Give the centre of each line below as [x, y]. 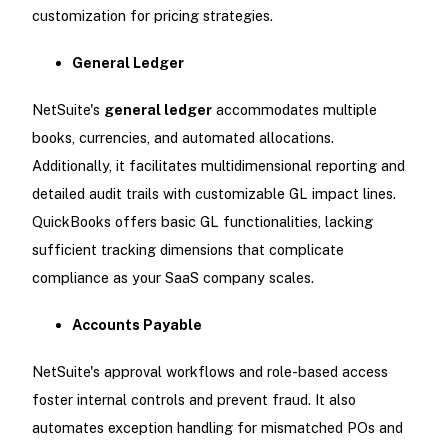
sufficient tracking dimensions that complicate [187, 250]
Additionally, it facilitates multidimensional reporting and [218, 166]
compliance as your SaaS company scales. [172, 278]
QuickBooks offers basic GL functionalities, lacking [202, 222]
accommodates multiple [294, 110]
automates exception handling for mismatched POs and [217, 428]
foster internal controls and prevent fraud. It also [193, 400]
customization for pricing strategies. [152, 15]
